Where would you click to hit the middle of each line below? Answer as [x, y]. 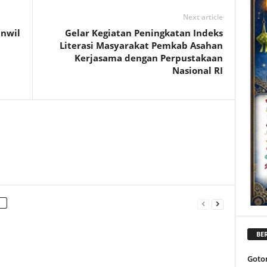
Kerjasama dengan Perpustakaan [148, 58]
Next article [203, 17]
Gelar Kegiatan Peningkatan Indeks [144, 33]
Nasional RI [197, 70]
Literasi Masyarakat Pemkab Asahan [141, 45]
